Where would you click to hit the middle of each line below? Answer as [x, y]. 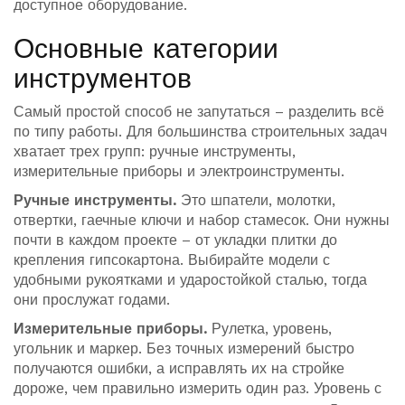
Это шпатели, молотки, [256, 200]
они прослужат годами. [92, 300]
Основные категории [146, 48]
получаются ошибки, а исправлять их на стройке [179, 368]
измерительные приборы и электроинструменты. [179, 171]
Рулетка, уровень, [269, 329]
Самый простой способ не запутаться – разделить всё [199, 112]
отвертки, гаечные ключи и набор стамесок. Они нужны [202, 220]
